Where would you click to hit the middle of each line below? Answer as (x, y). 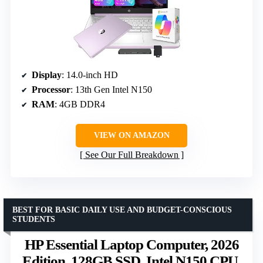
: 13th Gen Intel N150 (111, 89)
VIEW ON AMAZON (131, 135)
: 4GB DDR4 (80, 104)
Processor (51, 89)
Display (47, 75)
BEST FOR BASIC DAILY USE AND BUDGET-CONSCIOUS (122, 210)
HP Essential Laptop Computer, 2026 (131, 244)
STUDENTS (34, 219)
